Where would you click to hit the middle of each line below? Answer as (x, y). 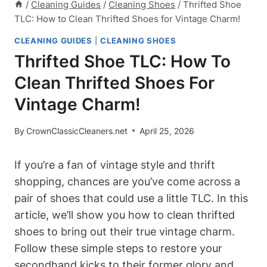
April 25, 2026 (167, 131)
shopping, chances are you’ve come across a (127, 181)
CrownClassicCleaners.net (77, 131)
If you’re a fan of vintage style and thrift (115, 164)
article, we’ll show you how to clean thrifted (125, 215)
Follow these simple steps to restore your (118, 248)
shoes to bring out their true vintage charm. (125, 231)
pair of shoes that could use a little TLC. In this (131, 198)
